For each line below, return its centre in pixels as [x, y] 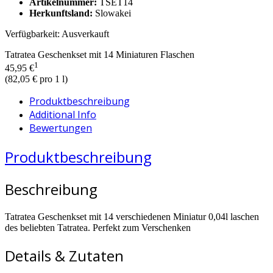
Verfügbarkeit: [33, 34]
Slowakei [112, 13]
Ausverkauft [85, 34]
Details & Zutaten [64, 255]
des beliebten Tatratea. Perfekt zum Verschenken [98, 227]
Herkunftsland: [61, 13]
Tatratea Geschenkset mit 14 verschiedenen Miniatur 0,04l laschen [132, 216]
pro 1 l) [52, 79]
